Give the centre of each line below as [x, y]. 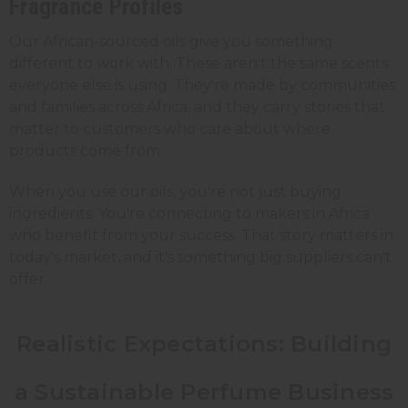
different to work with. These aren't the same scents [199, 63]
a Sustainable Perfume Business [204, 392]
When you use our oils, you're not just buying [175, 191]
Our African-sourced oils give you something [171, 41]
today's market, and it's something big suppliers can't [200, 257]
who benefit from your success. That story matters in [201, 235]
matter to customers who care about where [170, 128]
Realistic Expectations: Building [204, 343]
